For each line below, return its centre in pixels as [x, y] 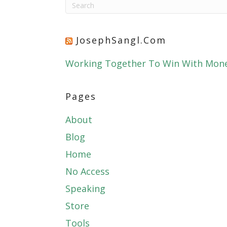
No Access [87, 171]
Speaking [85, 188]
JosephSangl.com [121, 40]
